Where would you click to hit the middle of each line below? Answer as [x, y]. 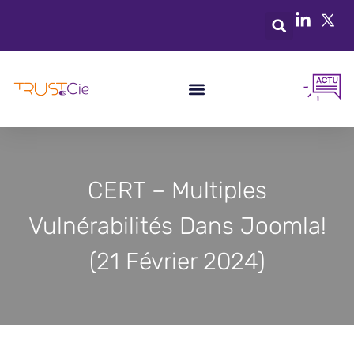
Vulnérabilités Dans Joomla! [177, 226]
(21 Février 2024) [177, 261]
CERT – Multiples [177, 190]
